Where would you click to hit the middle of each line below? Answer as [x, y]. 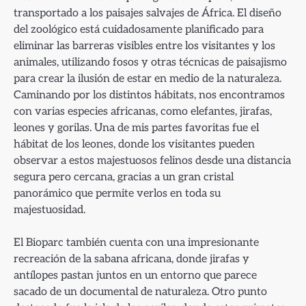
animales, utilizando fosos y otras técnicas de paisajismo [150, 62]
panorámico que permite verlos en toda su [117, 193]
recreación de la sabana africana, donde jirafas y [131, 259]
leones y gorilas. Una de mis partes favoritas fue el [136, 127]
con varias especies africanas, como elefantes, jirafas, [143, 111]
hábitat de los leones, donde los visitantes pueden [134, 144]
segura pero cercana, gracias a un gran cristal [124, 177]
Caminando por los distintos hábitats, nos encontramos [149, 95]
